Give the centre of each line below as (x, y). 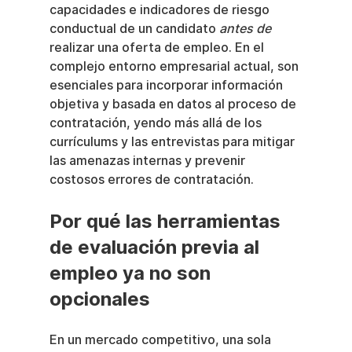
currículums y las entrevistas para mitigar (173, 142)
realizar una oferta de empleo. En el (158, 48)
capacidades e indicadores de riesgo (161, 10)
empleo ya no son (132, 273)
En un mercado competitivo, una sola (161, 340)
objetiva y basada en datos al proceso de (174, 104)
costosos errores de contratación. (151, 180)
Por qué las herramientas (167, 221)
